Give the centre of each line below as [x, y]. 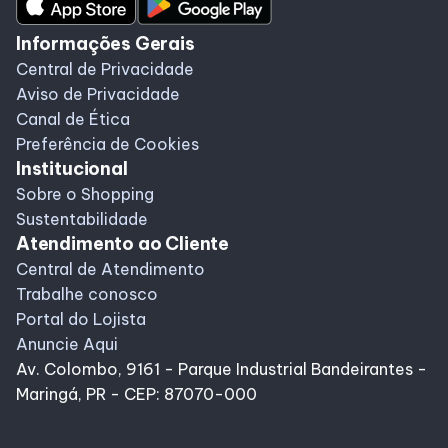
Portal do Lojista [81, 318]
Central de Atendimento [110, 268]
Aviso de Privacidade [98, 93]
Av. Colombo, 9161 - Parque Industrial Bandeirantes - [221, 368]
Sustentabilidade [82, 218]
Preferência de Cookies [107, 143]
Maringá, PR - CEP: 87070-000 [138, 393]
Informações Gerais [105, 43]
